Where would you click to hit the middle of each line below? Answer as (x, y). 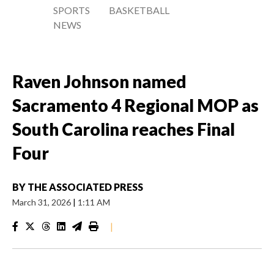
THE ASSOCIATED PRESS (85, 187)
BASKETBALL (139, 10)
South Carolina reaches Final (124, 129)
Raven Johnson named (99, 81)
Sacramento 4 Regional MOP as (135, 105)
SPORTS (72, 10)
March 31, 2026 (43, 202)
